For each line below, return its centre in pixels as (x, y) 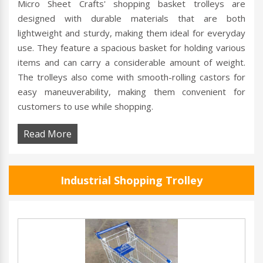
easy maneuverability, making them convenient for (131, 92)
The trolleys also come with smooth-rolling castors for (131, 77)
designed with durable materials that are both (131, 18)
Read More (48, 134)
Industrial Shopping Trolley (131, 181)
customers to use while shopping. (85, 107)
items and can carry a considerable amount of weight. (131, 63)
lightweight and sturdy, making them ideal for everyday (131, 33)
